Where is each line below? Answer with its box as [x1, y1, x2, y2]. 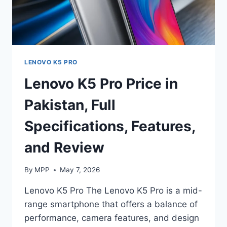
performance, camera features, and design [24, 213, 199, 223]
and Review [24, 138, 104, 156]
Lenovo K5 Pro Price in [24, 74, 178, 92]
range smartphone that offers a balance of [24, 199, 198, 210]
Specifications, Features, [24, 117, 195, 135]
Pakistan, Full [24, 96, 116, 113]
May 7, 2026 [60, 166, 100, 174]
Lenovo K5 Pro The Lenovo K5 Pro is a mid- [24, 185, 202, 196]
